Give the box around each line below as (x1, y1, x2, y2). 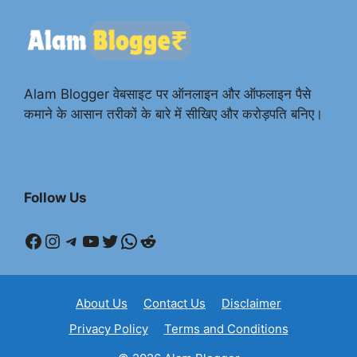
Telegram (61, 228, 146, 252)
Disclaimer (222, 296, 281, 312)
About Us (76, 296, 127, 312)
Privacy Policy (69, 321, 148, 337)
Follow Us (24, 190, 87, 206)
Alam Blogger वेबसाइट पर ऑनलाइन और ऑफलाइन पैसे (24, 86, 311, 103)
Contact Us (143, 296, 206, 312)
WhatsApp (119, 228, 214, 252)
